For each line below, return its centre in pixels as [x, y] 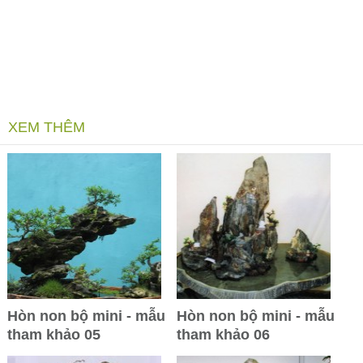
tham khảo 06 [223, 335]
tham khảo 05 [54, 335]
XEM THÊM [47, 128]
